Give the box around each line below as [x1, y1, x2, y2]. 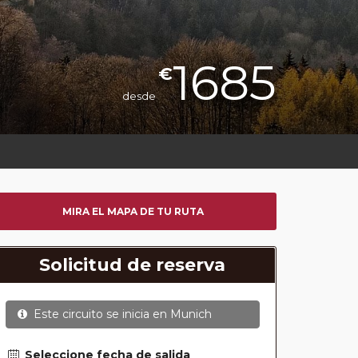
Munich [169, 307, 212, 321]
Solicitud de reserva [38, 254, 225, 276]
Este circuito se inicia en [30, 307, 170, 321]
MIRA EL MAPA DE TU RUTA [62, 205, 204, 217]
